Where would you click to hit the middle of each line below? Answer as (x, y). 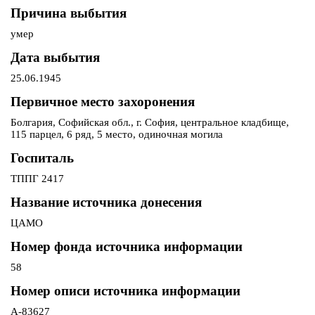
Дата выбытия (55, 58)
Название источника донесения (106, 202)
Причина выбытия (69, 13)
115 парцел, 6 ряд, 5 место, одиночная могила (117, 135)
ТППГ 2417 (37, 179)
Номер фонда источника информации (127, 247)
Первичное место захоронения (103, 102)
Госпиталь (42, 158)
